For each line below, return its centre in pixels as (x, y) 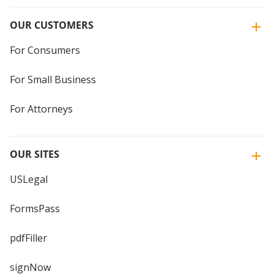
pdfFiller (28, 238)
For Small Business (53, 79)
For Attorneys (41, 109)
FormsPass (35, 208)
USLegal (29, 179)
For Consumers (45, 50)
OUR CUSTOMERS (52, 25)
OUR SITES (35, 154)
